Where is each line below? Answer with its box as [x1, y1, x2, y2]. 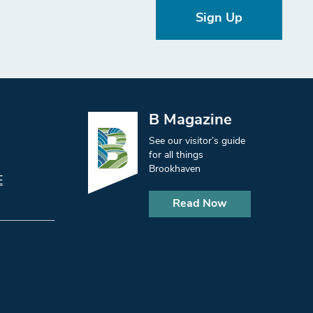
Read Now [173, 198, 227, 210]
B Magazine [149, 112, 232, 129]
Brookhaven [149, 164, 201, 175]
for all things [149, 150, 203, 161]
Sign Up [196, 12, 242, 26]
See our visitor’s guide [149, 136, 245, 147]
